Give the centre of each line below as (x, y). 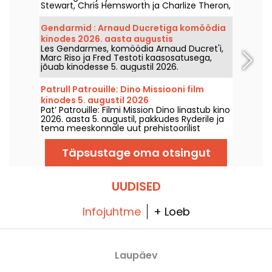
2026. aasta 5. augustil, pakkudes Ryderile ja (132, 119)
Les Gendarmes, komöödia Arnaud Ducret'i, (132, 48)
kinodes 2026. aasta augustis (107, 39)
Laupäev (136, 255)
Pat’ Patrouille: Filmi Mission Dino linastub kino (135, 110)
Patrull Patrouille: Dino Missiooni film (122, 89)
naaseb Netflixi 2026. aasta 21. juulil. (114, 14)
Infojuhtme (111, 211)
